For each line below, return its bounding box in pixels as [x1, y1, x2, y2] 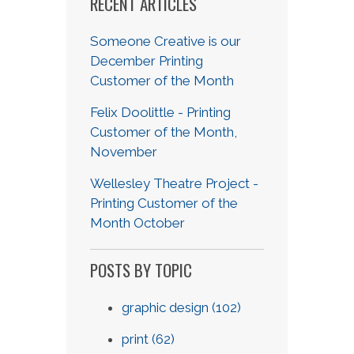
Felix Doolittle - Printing [90, 104, 231, 121]
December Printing [90, 53, 203, 70]
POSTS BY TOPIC [90, 258, 192, 283]
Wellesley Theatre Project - [90, 175, 258, 192]
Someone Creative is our [90, 33, 241, 50]
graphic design [122, 299, 212, 316]
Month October [90, 215, 185, 232]
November [90, 144, 157, 160]
